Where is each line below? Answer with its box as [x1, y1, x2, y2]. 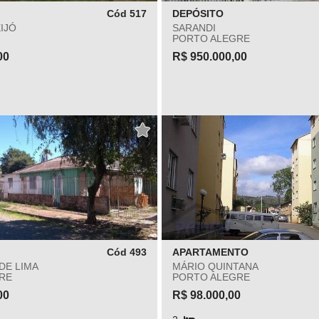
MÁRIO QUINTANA [172, 261, 258, 272]
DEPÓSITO [172, 8, 224, 19]
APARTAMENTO [172, 246, 249, 258]
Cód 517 [107, 8, 147, 19]
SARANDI [172, 22, 216, 33]
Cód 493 [107, 246, 147, 258]
